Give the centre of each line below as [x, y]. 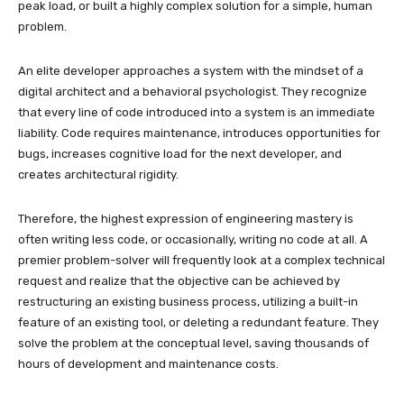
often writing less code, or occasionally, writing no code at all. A [193, 239]
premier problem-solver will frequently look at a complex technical [202, 260]
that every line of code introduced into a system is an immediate [197, 112]
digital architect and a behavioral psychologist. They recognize [193, 91]
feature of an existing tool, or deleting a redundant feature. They [198, 322]
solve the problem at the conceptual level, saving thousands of [193, 343]
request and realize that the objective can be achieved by [179, 280]
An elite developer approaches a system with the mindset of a [191, 70]
